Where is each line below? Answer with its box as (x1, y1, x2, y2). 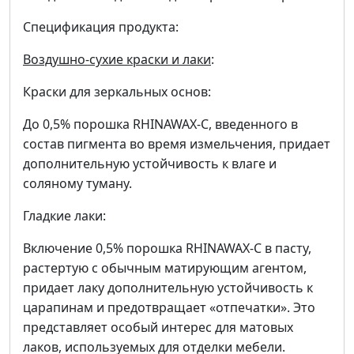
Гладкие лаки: (23, 207, 106, 225)
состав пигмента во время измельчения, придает (23, 135, 330, 153)
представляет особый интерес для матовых (23, 318, 293, 337)
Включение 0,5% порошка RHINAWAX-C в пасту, (23, 239, 311, 258)
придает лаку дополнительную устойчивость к (23, 279, 313, 297)
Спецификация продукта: (23, 18, 179, 36)
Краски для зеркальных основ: (23, 83, 211, 101)
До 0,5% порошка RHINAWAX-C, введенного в (23, 115, 298, 134)
